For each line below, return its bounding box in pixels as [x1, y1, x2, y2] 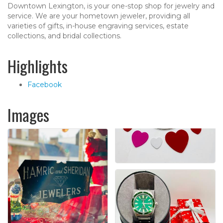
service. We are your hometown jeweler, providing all [7, 11, 190, 20]
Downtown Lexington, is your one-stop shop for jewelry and [7, 1, 215, 10]
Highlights [7, 54, 68, 78]
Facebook [27, 80, 62, 89]
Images [7, 103, 49, 126]
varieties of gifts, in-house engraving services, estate [7, 21, 189, 30]
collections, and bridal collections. [7, 31, 121, 40]
